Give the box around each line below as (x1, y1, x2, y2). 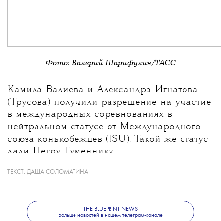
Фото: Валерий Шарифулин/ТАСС (45, 58, 176, 68)
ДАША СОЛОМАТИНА (27, 169, 88, 175)
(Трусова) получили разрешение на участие (7, 98, 211, 107)
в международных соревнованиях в (7, 110, 172, 119)
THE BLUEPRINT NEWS (83, 206, 138, 212)
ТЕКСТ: (7, 169, 27, 175)
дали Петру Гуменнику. (7, 147, 114, 156)
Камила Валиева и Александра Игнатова (7, 85, 198, 95)
